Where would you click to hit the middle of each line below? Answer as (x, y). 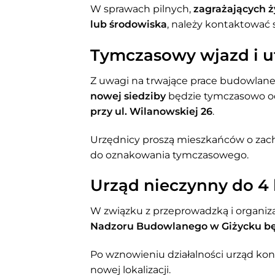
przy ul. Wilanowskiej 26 (151, 111)
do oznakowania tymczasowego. (169, 155)
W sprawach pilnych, (142, 9)
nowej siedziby (128, 96)
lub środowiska (129, 25)
